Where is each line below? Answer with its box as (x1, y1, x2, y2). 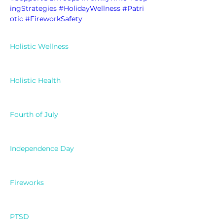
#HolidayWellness (59, 4, 120, 13)
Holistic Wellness (10, 42, 69, 51)
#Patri (122, 4, 144, 13)
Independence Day (10, 144, 74, 153)
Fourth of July (10, 110, 58, 119)
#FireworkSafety (25, 14, 82, 24)
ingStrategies (10, 4, 57, 13)
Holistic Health (10, 76, 61, 85)
